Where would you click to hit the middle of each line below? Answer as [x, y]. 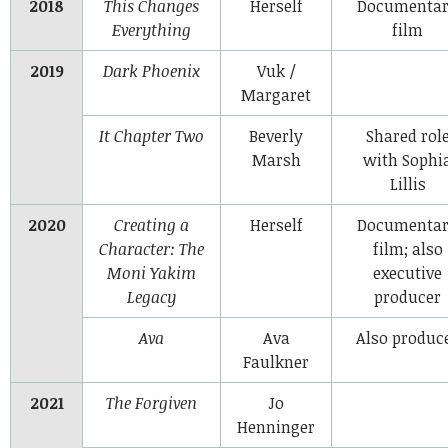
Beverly [276, 135]
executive [407, 272]
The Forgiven [151, 402]
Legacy [151, 296]
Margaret [276, 94]
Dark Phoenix [151, 70]
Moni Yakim [151, 272]
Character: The [151, 248]
